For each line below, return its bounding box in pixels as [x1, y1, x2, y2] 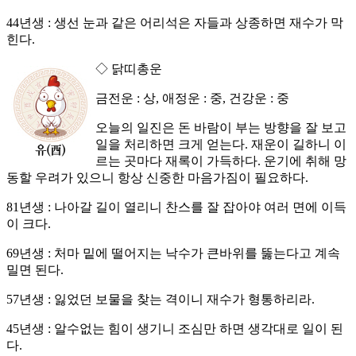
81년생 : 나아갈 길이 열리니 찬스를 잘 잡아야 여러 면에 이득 [6, 200, 346, 215]
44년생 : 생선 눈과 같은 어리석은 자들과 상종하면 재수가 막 [6, 16, 343, 30]
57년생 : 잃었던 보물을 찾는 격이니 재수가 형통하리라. [6, 292, 315, 307]
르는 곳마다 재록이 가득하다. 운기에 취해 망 [95, 154, 346, 168]
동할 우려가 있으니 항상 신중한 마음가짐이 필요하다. [6, 171, 308, 185]
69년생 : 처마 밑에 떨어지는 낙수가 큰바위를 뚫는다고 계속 [6, 246, 340, 261]
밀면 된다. [6, 263, 64, 277]
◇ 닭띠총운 [95, 62, 162, 76]
